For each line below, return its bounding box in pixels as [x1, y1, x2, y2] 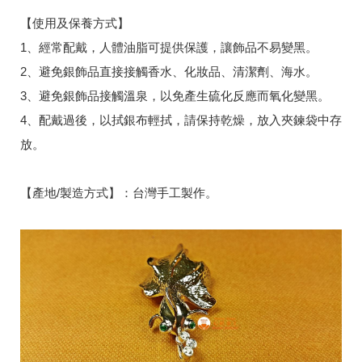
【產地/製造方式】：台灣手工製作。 [20, 185, 217, 200]
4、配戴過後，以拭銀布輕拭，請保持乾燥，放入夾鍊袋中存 [20, 112, 342, 127]
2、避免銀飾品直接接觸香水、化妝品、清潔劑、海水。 [20, 64, 318, 78]
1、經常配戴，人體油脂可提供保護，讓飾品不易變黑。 [20, 40, 318, 54]
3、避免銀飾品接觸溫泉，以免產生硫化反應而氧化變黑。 [20, 88, 330, 103]
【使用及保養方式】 [20, 15, 129, 30]
